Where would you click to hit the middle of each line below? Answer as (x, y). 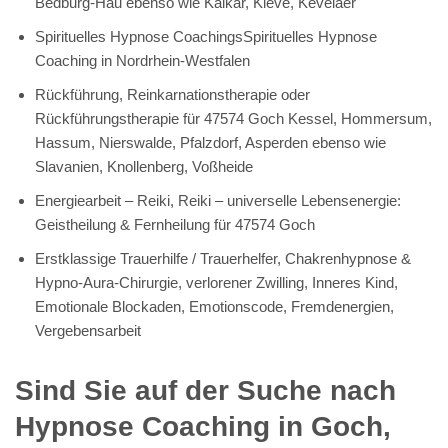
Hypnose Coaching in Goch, (203, 426)
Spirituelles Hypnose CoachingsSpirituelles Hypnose (206, 36)
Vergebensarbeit (88, 330)
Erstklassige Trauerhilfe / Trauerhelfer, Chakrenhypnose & (223, 258)
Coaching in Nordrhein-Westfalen (142, 60)
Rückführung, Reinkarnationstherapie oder (172, 94)
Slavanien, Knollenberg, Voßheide (144, 166)
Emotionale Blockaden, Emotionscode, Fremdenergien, (214, 306)
